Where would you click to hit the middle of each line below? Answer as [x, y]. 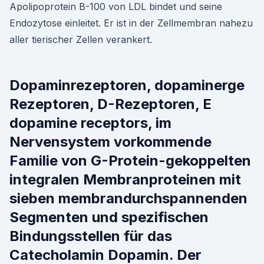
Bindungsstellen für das [91, 236]
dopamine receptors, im [90, 123]
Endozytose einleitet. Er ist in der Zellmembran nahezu [131, 23]
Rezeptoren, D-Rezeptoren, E [110, 104]
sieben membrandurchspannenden [128, 198]
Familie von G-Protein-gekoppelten [130, 161]
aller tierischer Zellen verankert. [81, 39]
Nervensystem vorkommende [110, 142]
